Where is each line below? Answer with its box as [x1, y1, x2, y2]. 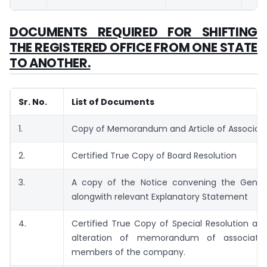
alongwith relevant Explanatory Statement [72, 190, 248, 203]
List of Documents [72, 95, 154, 108]
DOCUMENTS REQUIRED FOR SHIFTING [10, 23, 257, 41]
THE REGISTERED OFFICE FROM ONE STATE [10, 38, 257, 56]
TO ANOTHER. [10, 54, 91, 72]
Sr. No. [18, 95, 47, 108]
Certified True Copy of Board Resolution [72, 149, 237, 162]
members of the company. [72, 246, 185, 258]
